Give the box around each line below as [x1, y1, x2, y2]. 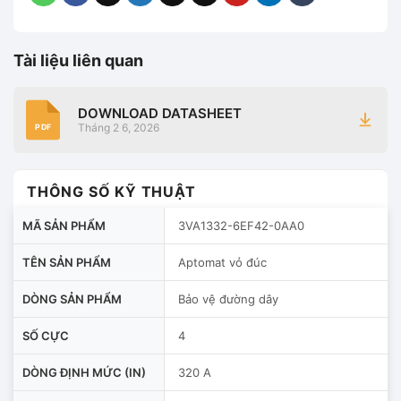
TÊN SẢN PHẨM [22, 254, 111, 269]
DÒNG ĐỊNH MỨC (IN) [22, 364, 146, 380]
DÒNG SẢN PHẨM [22, 291, 122, 306]
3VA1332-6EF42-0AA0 [178, 218, 304, 233]
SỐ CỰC [22, 328, 69, 343]
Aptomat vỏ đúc [178, 254, 267, 269]
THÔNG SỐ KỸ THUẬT [27, 182, 196, 200]
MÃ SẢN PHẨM [22, 218, 106, 233]
